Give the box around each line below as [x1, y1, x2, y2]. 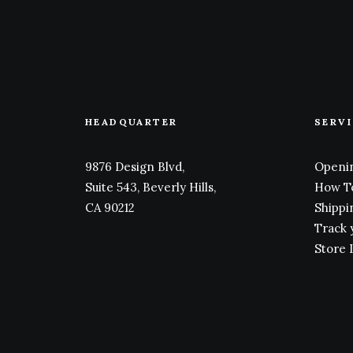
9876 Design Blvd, [85, 159, 184, 174]
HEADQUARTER [85, 116, 178, 128]
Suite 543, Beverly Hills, [85, 180, 216, 195]
